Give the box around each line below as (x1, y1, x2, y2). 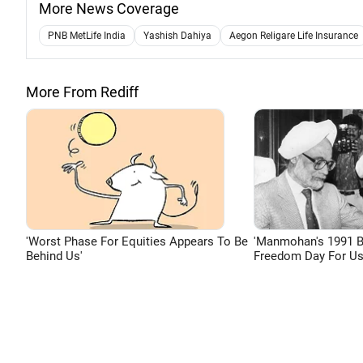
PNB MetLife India (48, 30, 126, 41)
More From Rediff (26, 83, 139, 100)
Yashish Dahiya (143, 30, 211, 41)
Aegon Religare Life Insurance (229, 30, 358, 41)
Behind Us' (26, 249, 83, 263)
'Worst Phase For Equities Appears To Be (26, 234, 248, 249)
